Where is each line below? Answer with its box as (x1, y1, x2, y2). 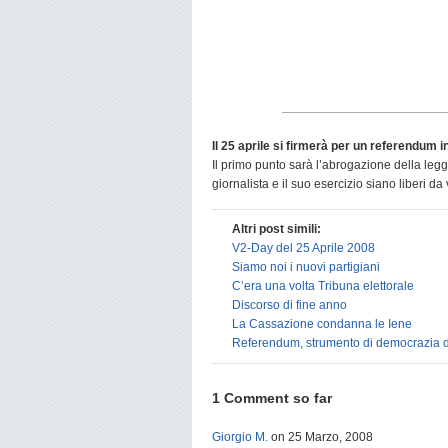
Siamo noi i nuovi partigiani (232, 260, 380, 274)
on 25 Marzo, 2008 (268, 430, 373, 444)
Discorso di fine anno (232, 298, 347, 312)
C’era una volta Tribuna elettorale (232, 279, 414, 293)
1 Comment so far (212, 390, 332, 406)
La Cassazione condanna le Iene (232, 317, 412, 331)
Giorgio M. (212, 430, 268, 444)
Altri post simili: (232, 222, 321, 236)
